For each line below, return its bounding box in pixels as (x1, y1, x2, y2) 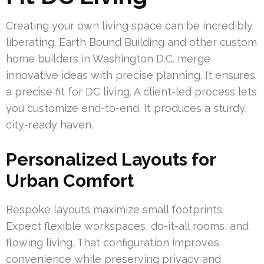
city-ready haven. (6, 118, 93, 131)
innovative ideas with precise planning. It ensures (6, 69, 255, 82)
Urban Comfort (6, 170, 134, 192)
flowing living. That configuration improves (6, 236, 219, 249)
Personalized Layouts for (6, 149, 216, 170)
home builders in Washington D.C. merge (6, 52, 210, 65)
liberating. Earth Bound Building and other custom (6, 36, 257, 49)
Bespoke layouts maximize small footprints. (6, 203, 224, 216)
